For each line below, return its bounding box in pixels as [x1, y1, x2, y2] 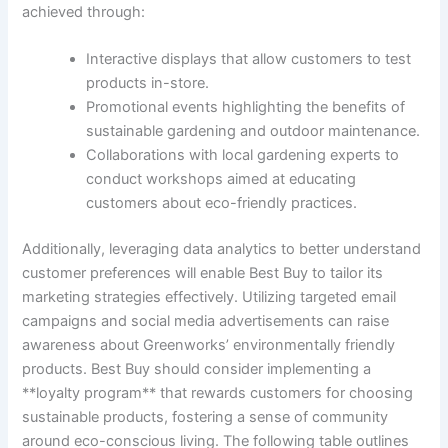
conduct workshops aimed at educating [86, 170, 357, 189]
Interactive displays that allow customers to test [86, 50, 412, 69]
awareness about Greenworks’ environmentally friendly [22, 336, 396, 355]
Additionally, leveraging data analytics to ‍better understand [22, 240, 422, 259]
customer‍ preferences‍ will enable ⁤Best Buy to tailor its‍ [22, 264, 384, 283]
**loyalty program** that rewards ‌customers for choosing [22, 384, 414, 403]
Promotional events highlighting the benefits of [86, 98, 406, 117]
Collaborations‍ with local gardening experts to [86, 146, 400, 165]
